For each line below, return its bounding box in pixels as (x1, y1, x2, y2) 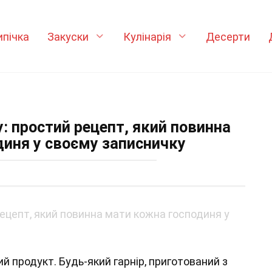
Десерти (205, 30, 250, 43)
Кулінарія (123, 30, 171, 43)
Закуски (47, 30, 89, 43)
